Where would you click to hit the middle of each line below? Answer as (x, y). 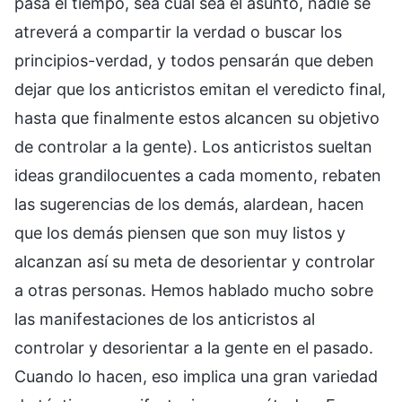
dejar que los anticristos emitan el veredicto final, (200, 90)
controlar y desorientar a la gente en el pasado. (194, 348)
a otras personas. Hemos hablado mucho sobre (194, 291)
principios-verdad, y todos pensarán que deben (194, 61)
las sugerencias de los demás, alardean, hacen (189, 205)
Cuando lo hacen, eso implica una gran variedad (196, 377)
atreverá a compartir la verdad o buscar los (178, 32)
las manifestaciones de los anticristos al (165, 319)
